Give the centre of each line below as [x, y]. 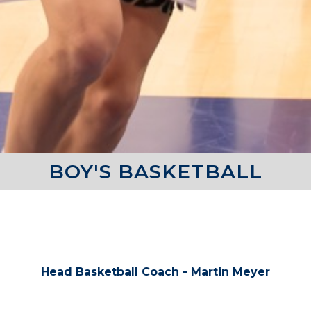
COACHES [155, 225]
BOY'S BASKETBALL [155, 171]
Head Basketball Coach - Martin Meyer [155, 272]
